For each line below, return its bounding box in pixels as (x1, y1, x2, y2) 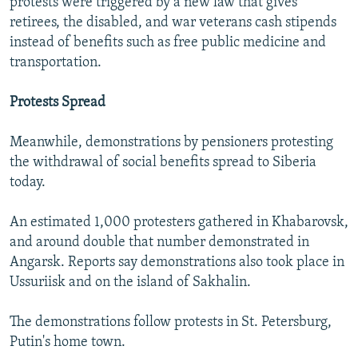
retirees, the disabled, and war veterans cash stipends (10, 15, 336, 31)
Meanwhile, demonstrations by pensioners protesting (10, 135, 333, 151)
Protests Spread (10, 95, 105, 111)
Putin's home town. (10, 335, 125, 351)
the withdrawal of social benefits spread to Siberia (10, 155, 316, 171)
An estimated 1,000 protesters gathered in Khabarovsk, (10, 215, 348, 231)
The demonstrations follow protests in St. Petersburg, (10, 315, 332, 331)
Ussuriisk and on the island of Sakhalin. (10, 275, 251, 291)
